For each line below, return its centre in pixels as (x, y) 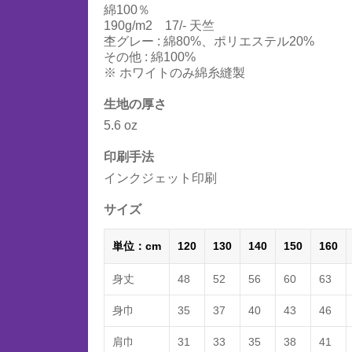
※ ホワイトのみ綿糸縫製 (174, 73)
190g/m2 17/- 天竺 (159, 26)
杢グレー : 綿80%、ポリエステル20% (209, 41)
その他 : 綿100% (150, 57)
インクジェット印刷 (160, 178)
